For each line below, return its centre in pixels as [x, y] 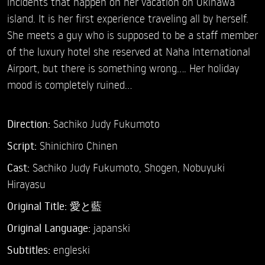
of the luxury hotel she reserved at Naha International [129, 51]
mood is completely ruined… [70, 85]
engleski [72, 250]
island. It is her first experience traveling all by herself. [128, 18]
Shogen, [164, 167]
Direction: [30, 124]
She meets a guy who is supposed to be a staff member [132, 35]
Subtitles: [30, 250]
